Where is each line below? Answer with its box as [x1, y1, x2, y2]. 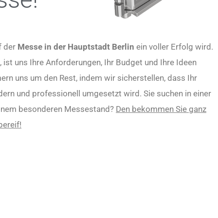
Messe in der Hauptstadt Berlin [18, 42, 134, 52]
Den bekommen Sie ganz [116, 104, 206, 114]
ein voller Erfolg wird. [134, 42, 213, 52]
